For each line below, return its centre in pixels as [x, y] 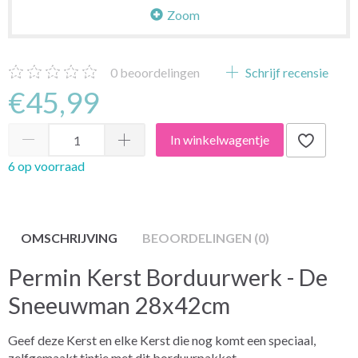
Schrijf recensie [286, 72]
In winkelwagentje [220, 140]
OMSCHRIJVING [69, 237]
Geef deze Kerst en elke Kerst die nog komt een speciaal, [162, 340]
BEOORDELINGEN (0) [206, 237]
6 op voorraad [46, 165]
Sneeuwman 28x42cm [119, 305]
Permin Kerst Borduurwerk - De [168, 277]
